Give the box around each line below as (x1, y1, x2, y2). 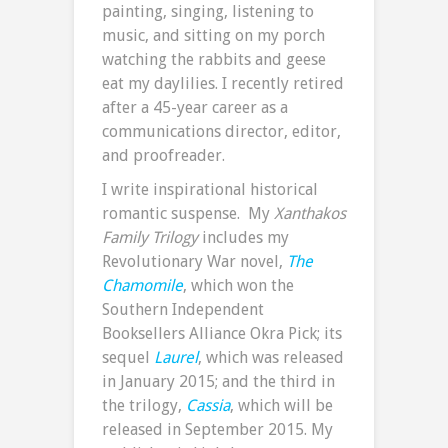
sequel (102, 348, 154, 368)
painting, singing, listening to (102, 2, 314, 22)
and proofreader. (102, 146, 225, 166)
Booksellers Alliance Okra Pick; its (102, 324, 342, 344)
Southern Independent (102, 300, 264, 320)
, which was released (198, 348, 344, 368)
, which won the (183, 276, 294, 296)
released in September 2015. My (102, 420, 333, 440)
